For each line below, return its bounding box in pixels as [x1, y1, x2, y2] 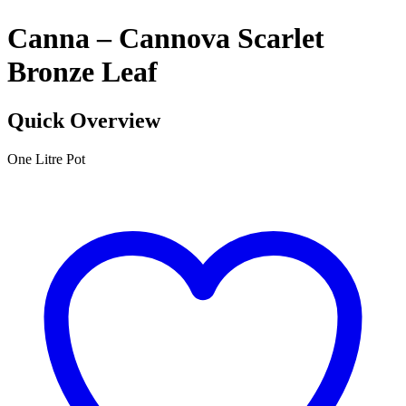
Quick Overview [7, 108, 160, 132]
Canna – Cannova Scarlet [7, 22, 324, 55]
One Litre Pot [7, 150, 85, 167]
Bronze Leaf [7, 55, 158, 89]
